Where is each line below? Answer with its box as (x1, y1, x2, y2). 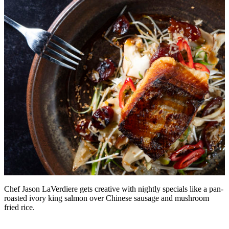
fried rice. (4, 203, 35, 212)
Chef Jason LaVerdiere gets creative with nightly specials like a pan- (4, 185, 223, 194)
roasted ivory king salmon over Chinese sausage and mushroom (4, 194, 209, 203)
